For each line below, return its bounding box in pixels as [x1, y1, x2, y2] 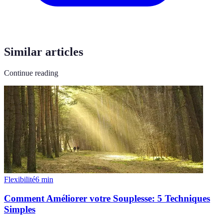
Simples [4, 204, 35, 215]
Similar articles [4, 45, 83, 58]
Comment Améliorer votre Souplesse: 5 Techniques [4, 193, 210, 204]
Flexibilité [4, 175, 35, 184]
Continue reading [4, 68, 58, 77]
